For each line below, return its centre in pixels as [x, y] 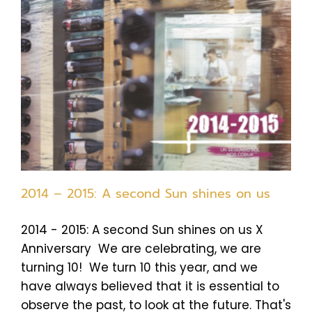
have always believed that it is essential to [150, 286]
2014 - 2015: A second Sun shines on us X [142, 229]
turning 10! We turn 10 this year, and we [139, 267]
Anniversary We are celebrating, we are [141, 248]
